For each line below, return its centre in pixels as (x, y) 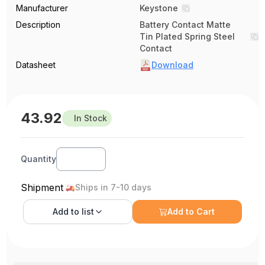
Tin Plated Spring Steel (187, 37)
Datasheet (36, 65)
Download (172, 65)
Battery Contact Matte (185, 25)
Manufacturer (42, 8)
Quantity (39, 159)
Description (38, 25)
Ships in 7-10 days (114, 188)
